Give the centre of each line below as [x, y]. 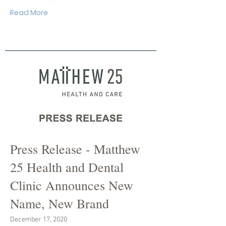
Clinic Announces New [72, 185]
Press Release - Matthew [75, 149]
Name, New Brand [60, 203]
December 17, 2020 [39, 220]
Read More [29, 13]
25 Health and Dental [67, 167]
